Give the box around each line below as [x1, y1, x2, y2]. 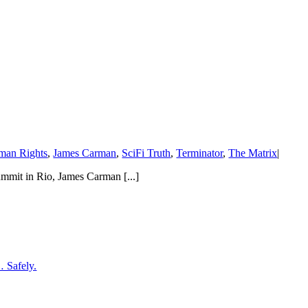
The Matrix [228, 147, 278, 159]
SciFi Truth [122, 147, 171, 159]
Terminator [176, 147, 223, 159]
